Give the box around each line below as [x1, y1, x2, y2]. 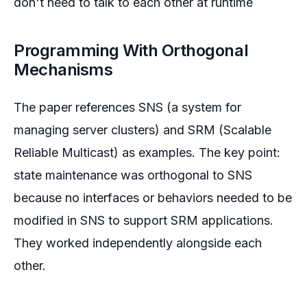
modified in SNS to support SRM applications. [14, 213, 273, 228]
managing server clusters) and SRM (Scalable [14, 123, 271, 138]
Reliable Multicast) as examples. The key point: [14, 145, 280, 160]
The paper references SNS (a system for [14, 100, 241, 115]
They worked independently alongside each [14, 236, 262, 251]
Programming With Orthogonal [14, 40, 249, 61]
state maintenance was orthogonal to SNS [14, 168, 252, 183]
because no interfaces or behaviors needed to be [14, 191, 292, 206]
